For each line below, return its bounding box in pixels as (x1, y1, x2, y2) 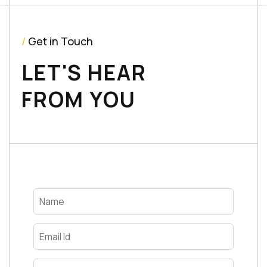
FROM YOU (21, 85, 136, 114)
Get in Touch (26, 34, 93, 48)
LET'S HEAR (21, 58, 147, 87)
